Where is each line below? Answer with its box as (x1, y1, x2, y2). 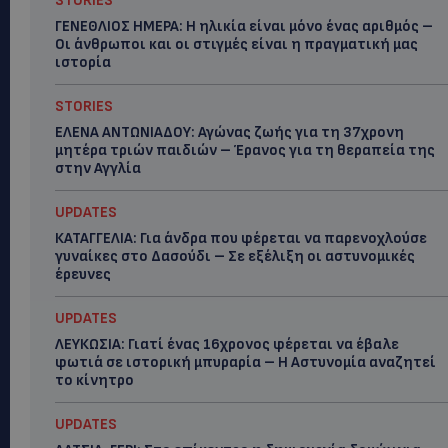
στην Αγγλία (55, 159, 141, 178)
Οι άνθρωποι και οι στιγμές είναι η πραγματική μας (55, 35, 418, 54)
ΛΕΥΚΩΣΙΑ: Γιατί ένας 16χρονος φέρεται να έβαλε (55, 335, 399, 354)
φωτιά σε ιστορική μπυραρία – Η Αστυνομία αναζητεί (55, 353, 436, 372)
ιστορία (55, 53, 111, 72)
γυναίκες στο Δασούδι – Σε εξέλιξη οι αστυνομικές (55, 247, 415, 266)
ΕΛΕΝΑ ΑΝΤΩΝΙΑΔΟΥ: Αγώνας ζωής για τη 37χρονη (55, 123, 404, 142)
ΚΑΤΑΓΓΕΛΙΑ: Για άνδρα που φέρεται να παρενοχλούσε (55, 229, 427, 248)
